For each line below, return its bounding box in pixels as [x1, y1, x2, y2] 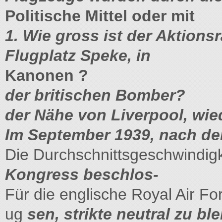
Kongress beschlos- [5, 166, 159, 183]
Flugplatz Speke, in [5, 47, 151, 64]
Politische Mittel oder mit [5, 7, 195, 25]
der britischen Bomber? [5, 86, 185, 104]
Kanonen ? [5, 66, 88, 84]
